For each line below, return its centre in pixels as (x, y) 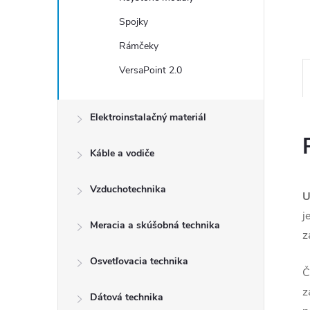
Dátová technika (127, 297)
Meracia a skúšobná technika (155, 225)
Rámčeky (139, 46)
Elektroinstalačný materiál (148, 117)
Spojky (134, 22)
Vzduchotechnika (128, 189)
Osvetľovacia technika (139, 261)
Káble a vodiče (122, 153)
